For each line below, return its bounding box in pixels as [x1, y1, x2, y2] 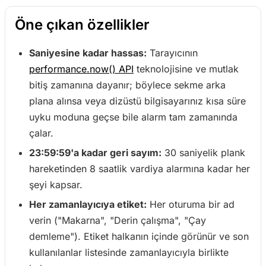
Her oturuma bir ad [147, 198, 235, 210]
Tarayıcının [147, 47, 198, 59]
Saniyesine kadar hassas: [29, 47, 147, 59]
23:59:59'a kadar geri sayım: [29, 147, 161, 159]
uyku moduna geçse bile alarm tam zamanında [29, 111, 237, 123]
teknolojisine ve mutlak [134, 63, 239, 75]
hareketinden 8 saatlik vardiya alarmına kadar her [29, 163, 250, 175]
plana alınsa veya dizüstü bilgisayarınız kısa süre [29, 95, 246, 107]
